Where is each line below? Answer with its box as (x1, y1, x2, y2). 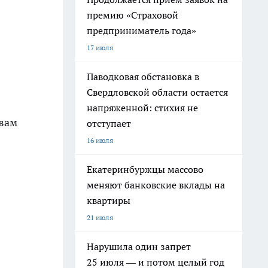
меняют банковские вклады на (87, 179, 225, 191)
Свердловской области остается (87, 86, 228, 98)
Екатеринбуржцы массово (87, 163, 203, 175)
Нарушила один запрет (87, 240, 191, 252)
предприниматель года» (87, 25, 196, 36)
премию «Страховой (87, 9, 178, 21)
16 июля (87, 136, 113, 145)
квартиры (87, 194, 130, 206)
